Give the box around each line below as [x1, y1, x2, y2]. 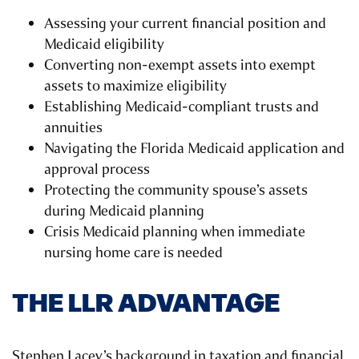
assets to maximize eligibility [44, 76, 227, 96]
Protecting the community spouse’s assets [44, 180, 308, 200]
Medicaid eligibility [44, 34, 164, 54]
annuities [44, 118, 103, 138]
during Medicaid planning [44, 201, 204, 221]
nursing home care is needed [44, 243, 223, 263]
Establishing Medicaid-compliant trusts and [44, 97, 319, 117]
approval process [44, 159, 150, 179]
